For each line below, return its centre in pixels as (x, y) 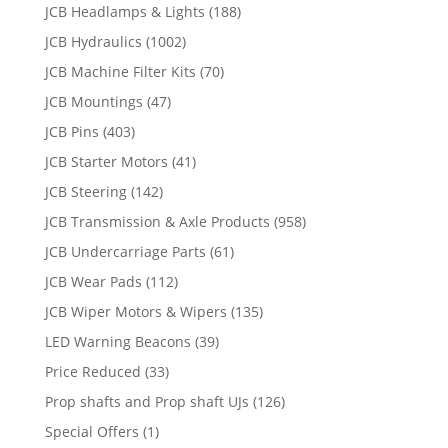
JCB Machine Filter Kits (120, 71)
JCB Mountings (93, 101)
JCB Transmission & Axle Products (157, 221)
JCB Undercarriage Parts (125, 251)
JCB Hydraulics (93, 41)
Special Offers (91, 431)
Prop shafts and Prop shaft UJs (146, 401)
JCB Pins (71, 131)
